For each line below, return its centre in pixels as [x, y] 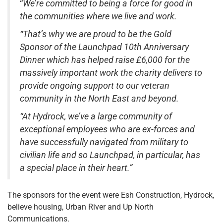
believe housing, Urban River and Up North [81, 207]
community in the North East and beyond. [99, 98]
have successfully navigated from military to [104, 142]
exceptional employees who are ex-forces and [107, 129]
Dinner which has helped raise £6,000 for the [105, 60]
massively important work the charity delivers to [111, 73]
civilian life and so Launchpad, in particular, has [110, 155]
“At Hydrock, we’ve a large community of [96, 116]
